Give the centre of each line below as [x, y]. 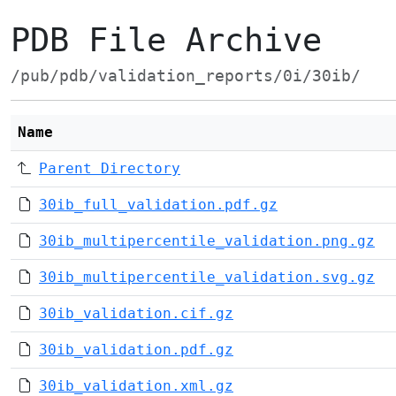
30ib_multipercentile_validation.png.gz [207, 241]
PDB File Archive [166, 40]
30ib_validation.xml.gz [136, 386]
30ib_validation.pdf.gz [136, 350]
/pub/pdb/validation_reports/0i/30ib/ [186, 76]
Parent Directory [110, 168]
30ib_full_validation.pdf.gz [158, 205]
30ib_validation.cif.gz [136, 313]
